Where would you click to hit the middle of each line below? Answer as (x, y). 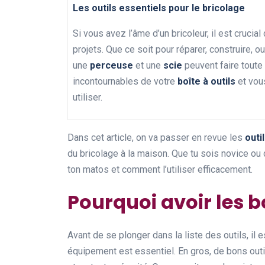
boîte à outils (206, 81)
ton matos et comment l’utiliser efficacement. (160, 169)
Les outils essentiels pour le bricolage (159, 8)
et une (148, 65)
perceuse (112, 65)
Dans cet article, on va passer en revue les (156, 138)
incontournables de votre (125, 81)
